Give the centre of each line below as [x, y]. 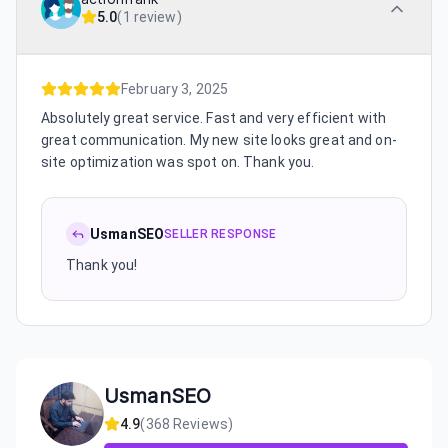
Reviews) [201, 423]
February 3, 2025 [175, 88]
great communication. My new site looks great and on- [219, 139]
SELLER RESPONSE [220, 233]
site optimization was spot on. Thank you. [178, 161]
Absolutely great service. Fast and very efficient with [214, 117]
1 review [149, 16]
